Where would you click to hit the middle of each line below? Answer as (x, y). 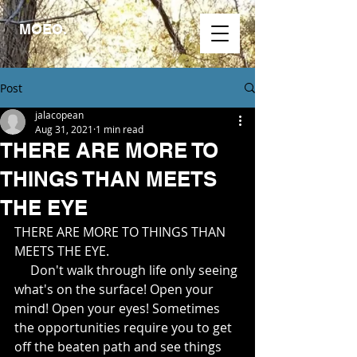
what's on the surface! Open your (116, 289)
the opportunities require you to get (125, 328)
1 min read (120, 129)
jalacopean (59, 115)
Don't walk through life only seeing (22, 270)
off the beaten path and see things (120, 347)
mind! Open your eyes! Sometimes (119, 308)
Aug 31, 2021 (64, 129)
